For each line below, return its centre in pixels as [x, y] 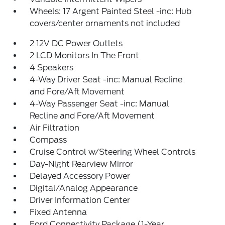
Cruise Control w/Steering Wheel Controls [113, 152]
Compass [48, 140]
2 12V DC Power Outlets [76, 43]
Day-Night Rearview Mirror [82, 164]
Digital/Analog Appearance [84, 188]
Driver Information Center [80, 200]
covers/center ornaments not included [105, 23]
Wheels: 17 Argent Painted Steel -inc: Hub [111, 11]
